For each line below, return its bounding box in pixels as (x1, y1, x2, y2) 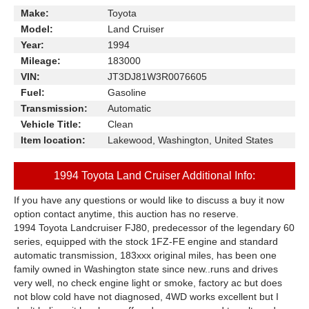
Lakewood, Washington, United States (108, 134, 273, 146)
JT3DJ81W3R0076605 (108, 71, 207, 82)
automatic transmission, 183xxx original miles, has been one (14, 250, 277, 261)
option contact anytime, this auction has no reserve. (14, 208, 239, 219)
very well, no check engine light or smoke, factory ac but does (14, 277, 282, 288)
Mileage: (21, 55, 61, 66)
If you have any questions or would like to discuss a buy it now (14, 195, 284, 206)
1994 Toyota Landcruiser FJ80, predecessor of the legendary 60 (14, 222, 295, 233)
